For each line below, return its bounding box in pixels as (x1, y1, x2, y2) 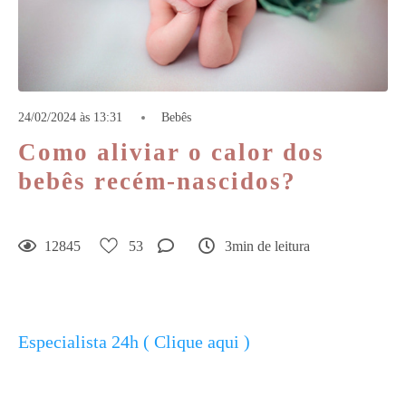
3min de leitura (225, 237, 310, 254)
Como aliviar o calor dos (18, 139, 324, 166)
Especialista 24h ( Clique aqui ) (18, 332, 250, 352)
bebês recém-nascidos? (18, 168, 296, 195)
